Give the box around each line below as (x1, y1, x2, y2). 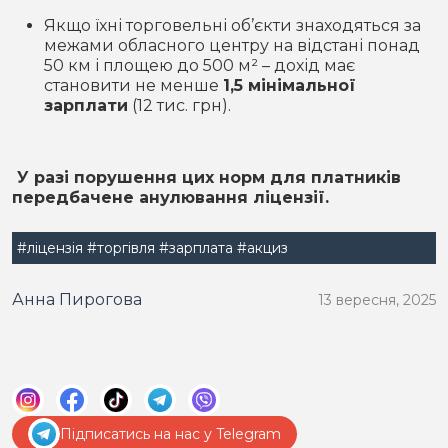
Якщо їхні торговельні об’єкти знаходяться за (44, 16, 421, 35)
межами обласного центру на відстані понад (44, 36, 420, 55)
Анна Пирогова (12, 290, 142, 309)
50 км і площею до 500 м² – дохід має (44, 56, 355, 75)
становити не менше (44, 76, 223, 95)
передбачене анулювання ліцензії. (12, 188, 329, 207)
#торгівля (87, 239, 155, 257)
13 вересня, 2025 (318, 291, 436, 309)
